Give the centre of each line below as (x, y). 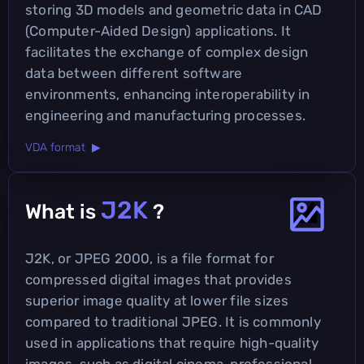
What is (63, 211)
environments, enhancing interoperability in (168, 94)
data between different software (134, 73)
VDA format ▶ (63, 147)
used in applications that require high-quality (172, 342)
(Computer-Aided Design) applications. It (158, 30)
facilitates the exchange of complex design (167, 52)
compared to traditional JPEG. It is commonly (173, 321)
